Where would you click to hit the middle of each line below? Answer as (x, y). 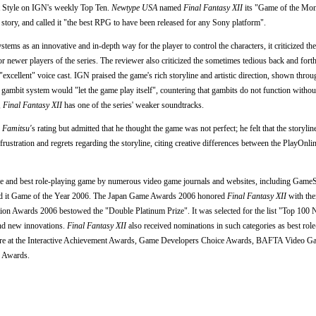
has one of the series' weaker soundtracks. (133, 105)
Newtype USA (134, 7)
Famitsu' (17, 128)
